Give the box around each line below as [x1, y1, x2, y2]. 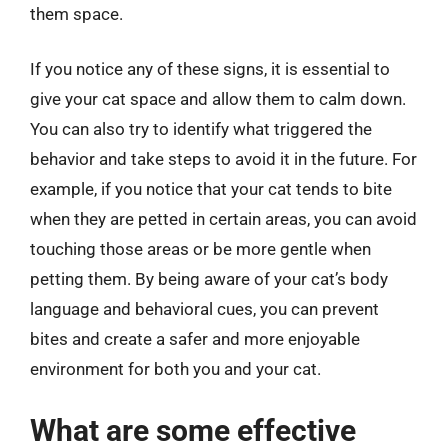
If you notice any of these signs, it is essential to [30, 59, 390, 79]
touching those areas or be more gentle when [30, 239, 371, 259]
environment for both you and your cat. [30, 359, 321, 379]
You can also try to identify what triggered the [30, 119, 372, 139]
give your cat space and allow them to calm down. [30, 89, 406, 109]
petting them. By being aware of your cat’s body [30, 269, 388, 289]
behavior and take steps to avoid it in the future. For [30, 149, 417, 169]
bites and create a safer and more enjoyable [30, 329, 360, 349]
